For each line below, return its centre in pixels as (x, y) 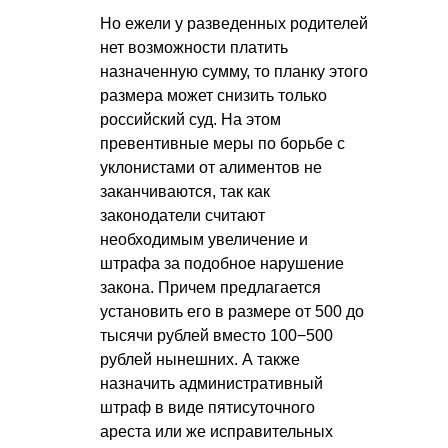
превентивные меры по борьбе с (222, 144)
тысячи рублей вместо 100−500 (216, 336)
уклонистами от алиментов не (211, 168)
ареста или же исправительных (216, 432)
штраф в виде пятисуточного (207, 408)
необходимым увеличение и (204, 240)
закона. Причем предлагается (210, 288)
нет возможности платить (194, 48)
